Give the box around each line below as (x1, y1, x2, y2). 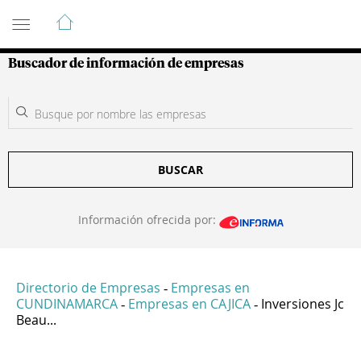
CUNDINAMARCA (16, 295, 118, 313)
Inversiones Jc (261, 295, 344, 313)
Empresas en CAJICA (128, 295, 251, 313)
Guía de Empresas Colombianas (8, 6, 297, 25)
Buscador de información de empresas (8, 57, 244, 70)
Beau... (16, 311, 56, 330)
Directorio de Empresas (16, 279, 160, 297)
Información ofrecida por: (77, 212, 219, 227)
